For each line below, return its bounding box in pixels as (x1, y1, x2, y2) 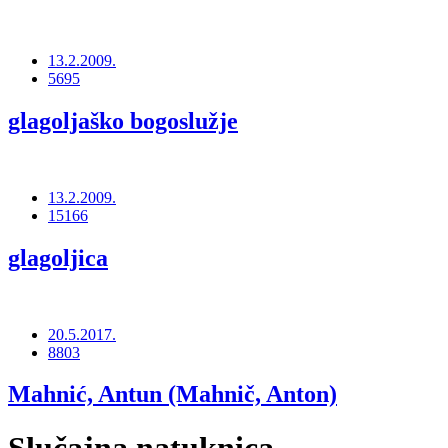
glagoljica (8, 244, 108, 271)
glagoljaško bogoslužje (8, 107, 238, 134)
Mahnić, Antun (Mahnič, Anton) (8, 381, 337, 408)
